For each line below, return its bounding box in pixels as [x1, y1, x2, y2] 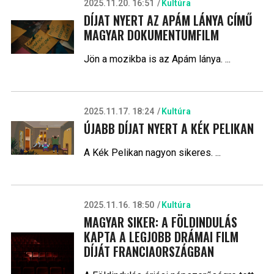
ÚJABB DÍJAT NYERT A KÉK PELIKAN [83, 119, 254, 138]
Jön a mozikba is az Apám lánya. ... [83, 53, 231, 65]
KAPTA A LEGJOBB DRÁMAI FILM [83, 227, 239, 246]
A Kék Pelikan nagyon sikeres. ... [83, 146, 221, 158]
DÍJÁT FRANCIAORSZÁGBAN [83, 242, 214, 261]
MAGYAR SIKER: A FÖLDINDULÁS [83, 212, 237, 231]
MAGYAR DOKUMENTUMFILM [83, 25, 219, 44]
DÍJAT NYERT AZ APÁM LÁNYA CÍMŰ [83, 10, 253, 29]
